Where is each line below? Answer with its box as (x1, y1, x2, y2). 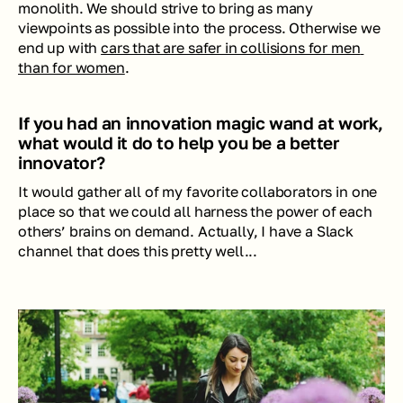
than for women (18, 58, 125, 77)
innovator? (18, 152, 105, 174)
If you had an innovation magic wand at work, (18, 112, 384, 134)
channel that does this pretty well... (18, 242, 258, 261)
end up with (18, 39, 102, 58)
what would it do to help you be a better (18, 132, 339, 154)
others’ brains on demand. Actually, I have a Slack (18, 222, 354, 241)
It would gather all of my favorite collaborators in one (18, 183, 378, 201)
